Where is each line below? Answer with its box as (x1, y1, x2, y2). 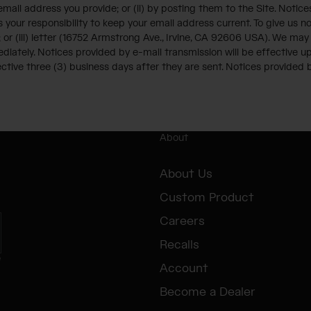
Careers (160, 213, 205, 229)
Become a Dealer (160, 284, 255, 300)
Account (160, 260, 208, 276)
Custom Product (160, 190, 254, 205)
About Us (160, 166, 212, 182)
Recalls (160, 237, 199, 253)
